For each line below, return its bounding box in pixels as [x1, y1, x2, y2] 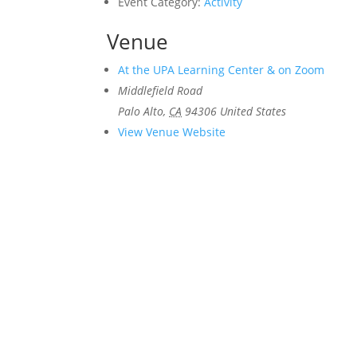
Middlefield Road [118, 83, 203, 98]
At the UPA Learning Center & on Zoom [118, 62, 325, 77]
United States [220, 104, 287, 119]
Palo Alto [118, 104, 164, 119]
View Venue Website [118, 124, 226, 139]
